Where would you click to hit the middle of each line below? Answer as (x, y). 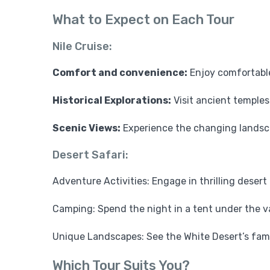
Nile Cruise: (82, 47)
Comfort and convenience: (120, 73)
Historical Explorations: (112, 101)
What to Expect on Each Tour (143, 20)
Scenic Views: (86, 128)
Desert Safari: (90, 155)
